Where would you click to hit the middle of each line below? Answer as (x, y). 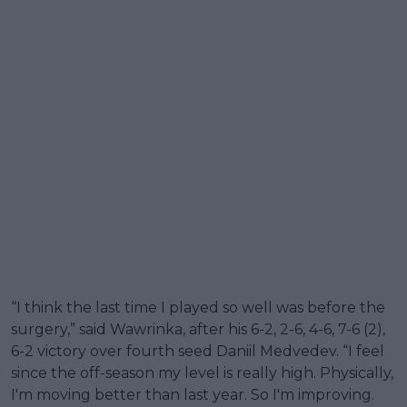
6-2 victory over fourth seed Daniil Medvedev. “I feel (198, 352)
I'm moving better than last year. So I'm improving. (193, 395)
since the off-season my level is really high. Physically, (202, 373)
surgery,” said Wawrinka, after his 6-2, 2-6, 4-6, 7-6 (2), (198, 330)
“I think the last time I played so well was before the (198, 308)
